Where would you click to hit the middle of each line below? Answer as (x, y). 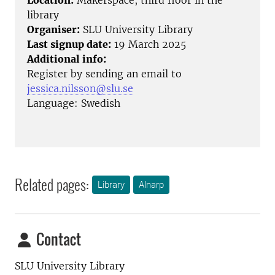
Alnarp (151, 185)
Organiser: (53, 30)
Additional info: (67, 59)
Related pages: (52, 184)
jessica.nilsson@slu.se (80, 89)
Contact (57, 239)
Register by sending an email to (104, 74)
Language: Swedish (74, 103)
